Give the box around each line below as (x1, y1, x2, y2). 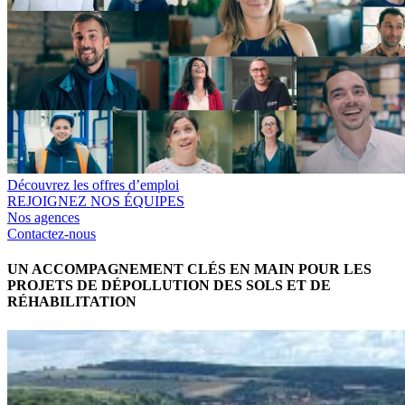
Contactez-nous (7, 226, 96, 242)
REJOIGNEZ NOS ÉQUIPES (7, 193, 184, 210)
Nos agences (7, 210, 80, 226)
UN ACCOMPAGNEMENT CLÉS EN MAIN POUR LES (7, 261, 372, 278)
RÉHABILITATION (7, 294, 137, 310)
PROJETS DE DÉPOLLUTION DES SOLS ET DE (7, 278, 331, 294)
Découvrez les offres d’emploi (7, 177, 179, 193)
